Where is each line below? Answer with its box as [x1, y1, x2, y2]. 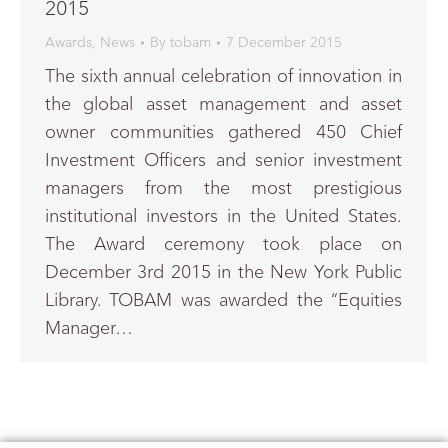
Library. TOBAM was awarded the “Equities [45, 289, 402, 312]
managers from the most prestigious [45, 177, 402, 200]
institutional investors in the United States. [45, 205, 402, 228]
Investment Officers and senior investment [45, 149, 402, 172]
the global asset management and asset [45, 93, 402, 116]
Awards [45, 34, 92, 52]
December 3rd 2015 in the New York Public [45, 261, 402, 284]
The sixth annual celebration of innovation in [45, 65, 402, 88]
